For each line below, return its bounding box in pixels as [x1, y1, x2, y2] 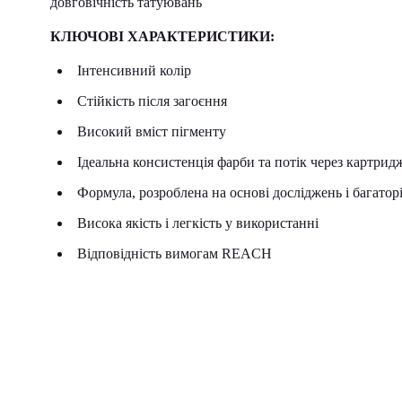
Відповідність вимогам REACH [77, 246, 272, 261]
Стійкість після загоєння [77, 93, 231, 109]
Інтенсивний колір [77, 63, 195, 78]
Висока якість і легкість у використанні [77, 215, 322, 231]
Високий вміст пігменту [77, 124, 230, 139]
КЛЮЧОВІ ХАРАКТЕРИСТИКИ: [50, 29, 282, 44]
